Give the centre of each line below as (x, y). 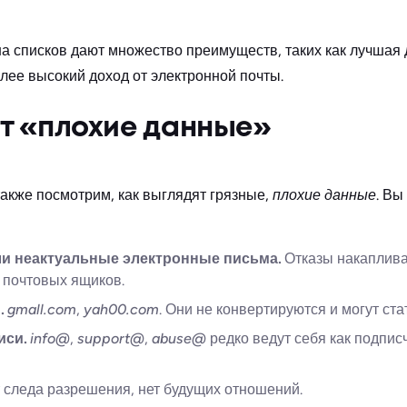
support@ (111, 339)
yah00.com (121, 310)
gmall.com (42, 310)
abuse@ (179, 339)
